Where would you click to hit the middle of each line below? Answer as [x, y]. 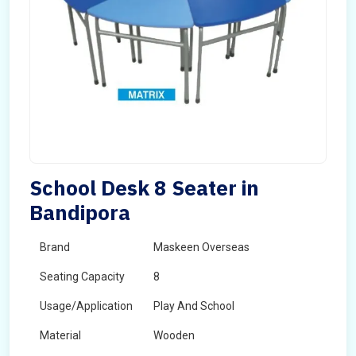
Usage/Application [86, 306]
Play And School [194, 306]
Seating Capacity [82, 277]
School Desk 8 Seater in [144, 188]
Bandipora [80, 212]
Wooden [174, 335]
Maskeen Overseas [201, 247]
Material [60, 335]
